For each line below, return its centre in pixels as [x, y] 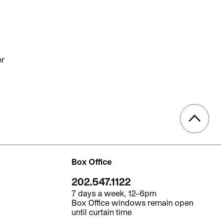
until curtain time [101, 212]
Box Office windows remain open [132, 202]
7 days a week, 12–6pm [114, 193]
